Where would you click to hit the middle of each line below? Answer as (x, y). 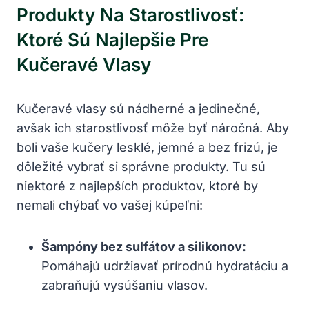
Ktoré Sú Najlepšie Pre (112, 39)
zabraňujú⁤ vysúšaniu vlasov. (124, 285)
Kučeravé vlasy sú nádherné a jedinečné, (138, 108)
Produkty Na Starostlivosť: (130, 14)
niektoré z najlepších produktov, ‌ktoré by (137, 186)
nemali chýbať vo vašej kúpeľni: (110, 205)
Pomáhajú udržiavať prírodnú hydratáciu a (165, 266)
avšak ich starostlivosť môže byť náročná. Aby (153, 128)
